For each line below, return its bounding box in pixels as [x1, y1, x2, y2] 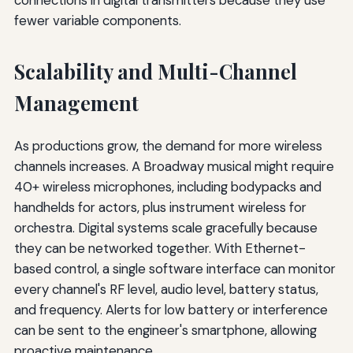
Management [13, 89, 139, 116]
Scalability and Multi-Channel [13, 58, 297, 84]
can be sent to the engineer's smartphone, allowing [13, 321, 317, 339]
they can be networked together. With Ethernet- [13, 239, 306, 257]
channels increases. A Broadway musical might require [13, 157, 334, 175]
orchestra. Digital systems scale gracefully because [13, 218, 318, 236]
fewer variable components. [13, 11, 181, 29]
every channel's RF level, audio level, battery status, [13, 280, 318, 298]
